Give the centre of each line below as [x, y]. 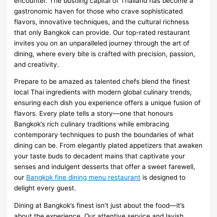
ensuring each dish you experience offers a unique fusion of [108, 103]
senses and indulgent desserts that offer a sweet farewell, [105, 167]
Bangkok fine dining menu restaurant [84, 178]
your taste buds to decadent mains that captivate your [100, 156]
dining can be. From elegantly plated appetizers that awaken [108, 146]
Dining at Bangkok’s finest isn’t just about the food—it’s [100, 205]
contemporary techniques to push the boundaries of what [104, 135]
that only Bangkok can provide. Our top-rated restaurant [102, 32]
